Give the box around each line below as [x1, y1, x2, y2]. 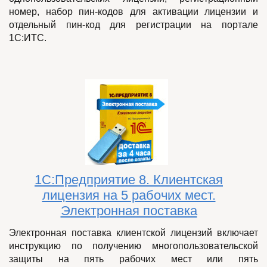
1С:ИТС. [9, 32, 46, 43]
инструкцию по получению [9, 241, 152, 252]
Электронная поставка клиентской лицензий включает [9, 228, 258, 238]
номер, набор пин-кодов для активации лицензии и [9, 6, 258, 17]
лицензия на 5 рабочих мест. [42, 187, 216, 203]
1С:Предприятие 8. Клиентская [35, 172, 223, 187]
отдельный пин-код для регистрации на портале [9, 19, 258, 30]
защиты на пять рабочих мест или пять [9, 254, 258, 265]
